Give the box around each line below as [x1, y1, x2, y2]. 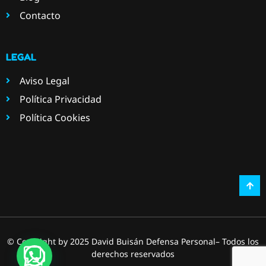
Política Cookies [19, 111, 90, 125]
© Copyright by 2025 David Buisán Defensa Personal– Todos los [7, 236, 259, 248]
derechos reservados [91, 248, 175, 260]
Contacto [19, 9, 61, 23]
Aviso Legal [19, 74, 69, 88]
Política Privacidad [19, 93, 102, 106]
